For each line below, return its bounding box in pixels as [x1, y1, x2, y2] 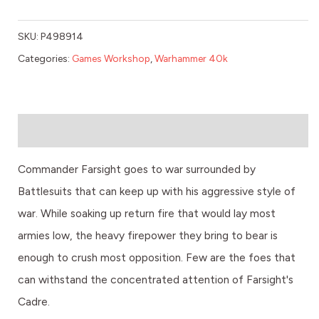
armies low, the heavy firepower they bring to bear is [18, 229, 278, 243]
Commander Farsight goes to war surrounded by [18, 162, 256, 177]
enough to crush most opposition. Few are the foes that [18, 251, 296, 265]
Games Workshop [72, 53, 150, 65]
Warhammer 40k [155, 53, 228, 65]
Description [18, 123, 75, 137]
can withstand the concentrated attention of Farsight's [18, 273, 293, 287]
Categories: [18, 53, 72, 65]
